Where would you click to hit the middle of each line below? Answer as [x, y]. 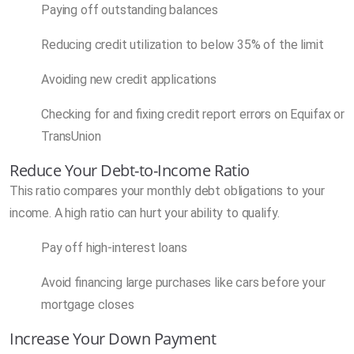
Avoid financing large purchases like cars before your [183, 282]
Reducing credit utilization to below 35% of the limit [183, 44]
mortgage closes [88, 304]
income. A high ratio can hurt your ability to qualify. [145, 213]
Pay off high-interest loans [114, 247]
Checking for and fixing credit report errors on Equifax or [193, 114]
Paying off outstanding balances [130, 9]
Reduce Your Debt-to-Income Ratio [130, 170]
